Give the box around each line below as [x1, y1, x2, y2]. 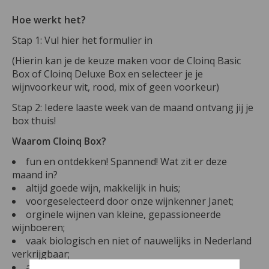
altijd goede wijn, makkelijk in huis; [26, 181, 180, 195]
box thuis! [12, 113, 56, 127]
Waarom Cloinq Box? [12, 134, 106, 148]
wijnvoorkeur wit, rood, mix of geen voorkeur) [12, 80, 219, 94]
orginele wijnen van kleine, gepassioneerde [26, 207, 221, 221]
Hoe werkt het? [12, 13, 86, 26]
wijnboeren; [12, 220, 65, 234]
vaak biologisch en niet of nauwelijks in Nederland [26, 234, 252, 247]
